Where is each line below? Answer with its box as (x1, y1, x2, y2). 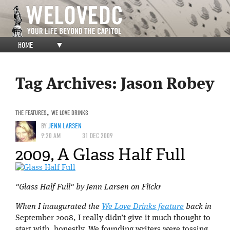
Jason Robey (121, 76, 215, 93)
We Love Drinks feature (102, 202, 184, 211)
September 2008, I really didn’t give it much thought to (15, 214, 210, 222)
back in (184, 202, 212, 211)
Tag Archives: (15, 76, 121, 93)
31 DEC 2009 (82, 131, 113, 140)
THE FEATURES (15, 108, 47, 117)
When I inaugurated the (15, 202, 102, 211)
